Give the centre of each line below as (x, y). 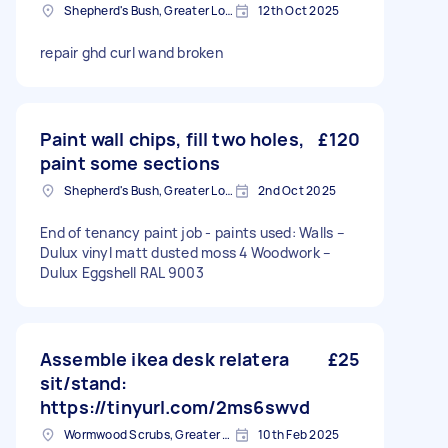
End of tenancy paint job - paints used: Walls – (192, 232)
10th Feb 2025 (299, 434)
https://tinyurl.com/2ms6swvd (175, 407)
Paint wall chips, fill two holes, (172, 139)
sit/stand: (84, 383)
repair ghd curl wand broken (131, 52)
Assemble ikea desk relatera (165, 359)
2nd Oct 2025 (297, 190)
